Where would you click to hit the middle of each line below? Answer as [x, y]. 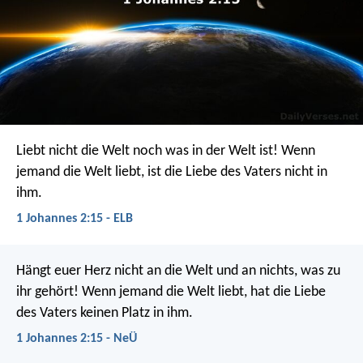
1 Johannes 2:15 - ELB [75, 218]
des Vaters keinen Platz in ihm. [105, 314]
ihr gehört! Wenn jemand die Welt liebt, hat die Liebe [171, 293]
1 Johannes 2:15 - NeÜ [77, 339]
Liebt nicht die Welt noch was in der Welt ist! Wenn [166, 151]
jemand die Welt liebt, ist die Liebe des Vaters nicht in [172, 172]
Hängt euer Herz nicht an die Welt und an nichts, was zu [178, 271]
